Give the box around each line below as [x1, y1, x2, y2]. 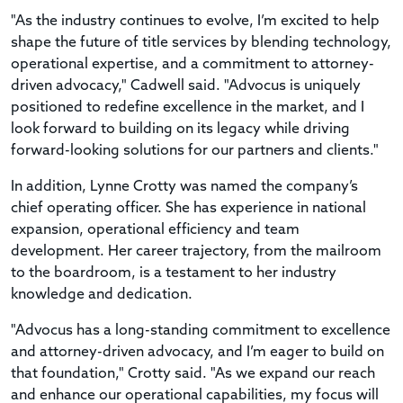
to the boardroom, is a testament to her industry [11, 265, 336, 281]
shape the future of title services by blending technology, [11, 35, 391, 50]
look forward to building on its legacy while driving [11, 121, 350, 137]
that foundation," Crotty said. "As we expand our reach [11, 366, 375, 381]
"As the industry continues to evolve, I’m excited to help [11, 13, 380, 29]
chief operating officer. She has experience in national [11, 201, 366, 216]
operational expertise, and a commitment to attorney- [11, 57, 374, 72]
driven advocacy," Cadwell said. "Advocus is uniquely [11, 78, 361, 94]
